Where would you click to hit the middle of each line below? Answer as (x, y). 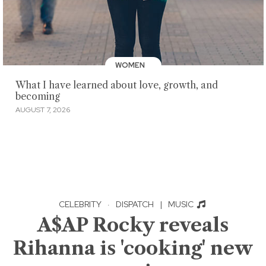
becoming (37, 97)
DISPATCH (134, 204)
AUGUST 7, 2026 (42, 110)
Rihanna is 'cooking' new (133, 248)
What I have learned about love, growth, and (116, 85)
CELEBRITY (80, 204)
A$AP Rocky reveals (133, 224)
